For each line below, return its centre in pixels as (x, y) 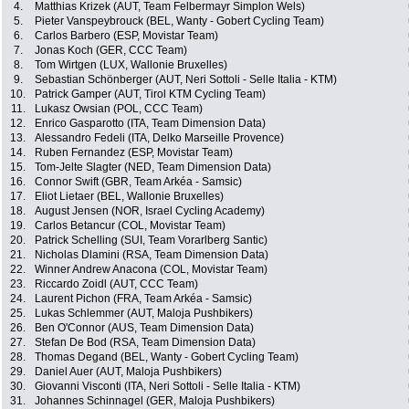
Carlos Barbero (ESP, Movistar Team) (126, 36)
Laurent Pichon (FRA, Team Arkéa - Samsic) (143, 299)
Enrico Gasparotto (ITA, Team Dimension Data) (150, 124)
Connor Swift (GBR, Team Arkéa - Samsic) (138, 182)
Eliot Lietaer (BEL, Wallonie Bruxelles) (129, 197)
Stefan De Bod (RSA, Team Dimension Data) (145, 343)
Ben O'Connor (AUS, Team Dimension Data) (144, 328)
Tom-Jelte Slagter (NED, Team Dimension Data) (153, 168)
